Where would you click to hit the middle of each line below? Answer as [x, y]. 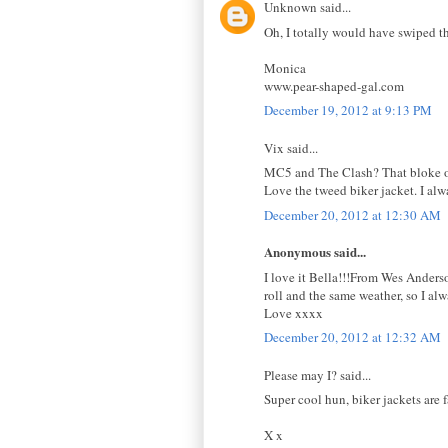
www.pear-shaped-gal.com [334, 85]
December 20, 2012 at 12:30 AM [352, 214]
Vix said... [291, 147]
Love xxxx [293, 312]
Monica [285, 67]
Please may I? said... [317, 374]
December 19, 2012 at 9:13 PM [348, 110]
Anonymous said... [315, 252]
